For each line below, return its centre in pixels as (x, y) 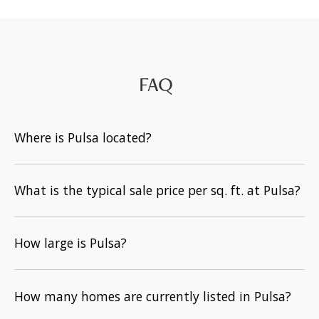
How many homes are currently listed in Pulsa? (153, 296)
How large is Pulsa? (70, 243)
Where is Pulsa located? (83, 137)
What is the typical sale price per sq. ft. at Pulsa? (157, 190)
